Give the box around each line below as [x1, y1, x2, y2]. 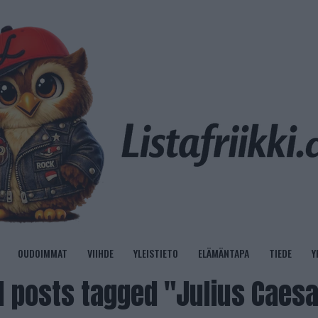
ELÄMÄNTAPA [197, 246, 249, 261]
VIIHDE [87, 246, 114, 261]
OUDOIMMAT [17, 246, 67, 261]
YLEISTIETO [133, 246, 178, 261]
